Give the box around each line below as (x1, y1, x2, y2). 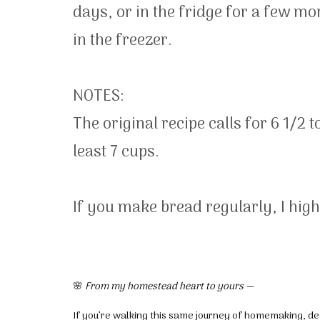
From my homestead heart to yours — (85, 279, 254, 295)
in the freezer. (73, 28, 172, 54)
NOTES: (73, 84, 124, 109)
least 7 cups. (73, 139, 167, 165)
